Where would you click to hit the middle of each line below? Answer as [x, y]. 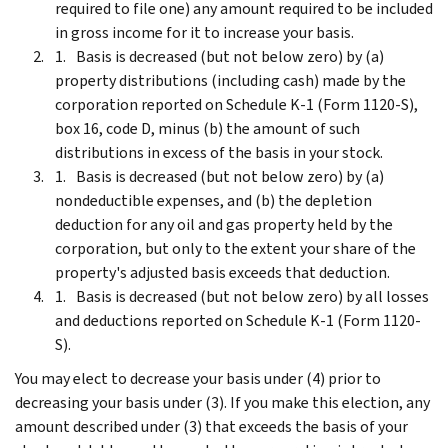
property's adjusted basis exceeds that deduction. [222, 272]
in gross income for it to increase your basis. [204, 32]
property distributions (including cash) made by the [230, 80]
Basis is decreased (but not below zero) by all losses [252, 296]
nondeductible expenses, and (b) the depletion [213, 200]
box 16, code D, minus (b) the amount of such [207, 128]
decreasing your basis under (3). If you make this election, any [222, 402]
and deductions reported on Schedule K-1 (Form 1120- [238, 320]
